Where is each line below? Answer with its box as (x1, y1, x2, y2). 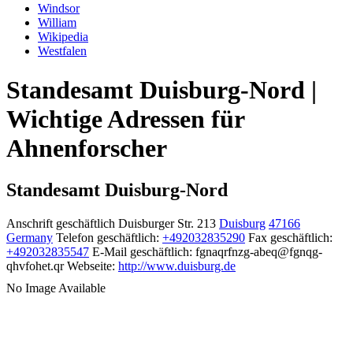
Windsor (38, 2, 80, 16)
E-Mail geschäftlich (92, 245, 189, 259)
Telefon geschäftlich (56, 231, 156, 245)
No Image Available (6, 281, 106, 295)
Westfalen (38, 44, 87, 58)
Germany (6, 231, 53, 245)
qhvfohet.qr (6, 259, 64, 273)
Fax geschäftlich (248, 231, 329, 245)
